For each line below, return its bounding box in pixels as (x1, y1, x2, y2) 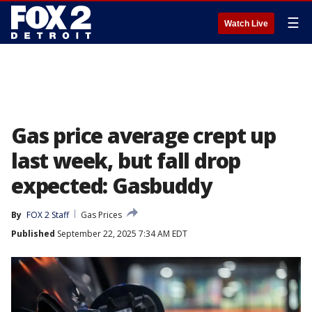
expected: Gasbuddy (11, 171, 212, 200)
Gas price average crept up (11, 121, 276, 150)
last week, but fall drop (11, 146, 241, 175)
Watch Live (224, 19, 268, 29)
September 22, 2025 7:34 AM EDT (55, 228, 187, 240)
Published (11, 228, 55, 240)
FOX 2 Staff (26, 209, 69, 221)
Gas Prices (81, 209, 122, 221)
